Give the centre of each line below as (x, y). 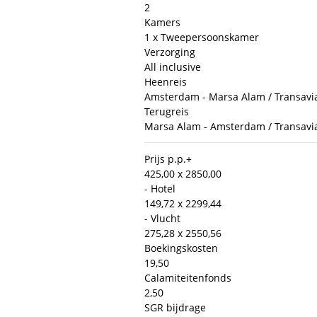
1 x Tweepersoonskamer (202, 38)
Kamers (162, 23)
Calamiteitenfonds (188, 278)
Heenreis (166, 82)
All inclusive (173, 67)
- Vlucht (162, 219)
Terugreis (167, 112)
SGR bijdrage (175, 308)
